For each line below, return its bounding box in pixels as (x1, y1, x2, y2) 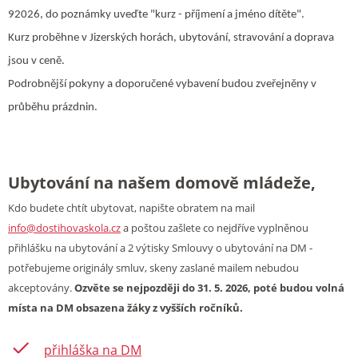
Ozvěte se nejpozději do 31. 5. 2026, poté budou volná (74, 280, 344, 295)
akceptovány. (8, 280, 74, 295)
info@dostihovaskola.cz (8, 220, 121, 235)
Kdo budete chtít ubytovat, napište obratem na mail (8, 200, 255, 215)
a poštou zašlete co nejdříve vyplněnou (121, 220, 308, 235)
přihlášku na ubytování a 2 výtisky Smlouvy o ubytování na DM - (8, 240, 312, 255)
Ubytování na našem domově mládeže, (8, 171, 316, 193)
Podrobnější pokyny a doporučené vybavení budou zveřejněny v (8, 78, 316, 90)
